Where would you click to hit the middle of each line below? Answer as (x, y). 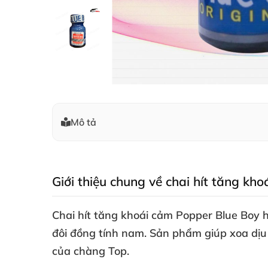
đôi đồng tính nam (98, 233)
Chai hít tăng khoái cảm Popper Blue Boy (156, 215)
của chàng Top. (92, 251)
